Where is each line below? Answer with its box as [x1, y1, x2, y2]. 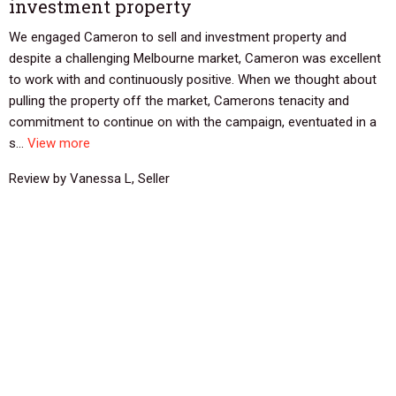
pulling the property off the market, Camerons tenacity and [9, 92, 349, 109]
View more [27, 134, 90, 151]
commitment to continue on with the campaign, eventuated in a [9, 113, 377, 130]
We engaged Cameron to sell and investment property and [9, 28, 346, 45]
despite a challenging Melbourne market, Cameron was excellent [9, 49, 381, 66]
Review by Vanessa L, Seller [9, 170, 170, 187]
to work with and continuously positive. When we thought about [9, 71, 377, 88]
